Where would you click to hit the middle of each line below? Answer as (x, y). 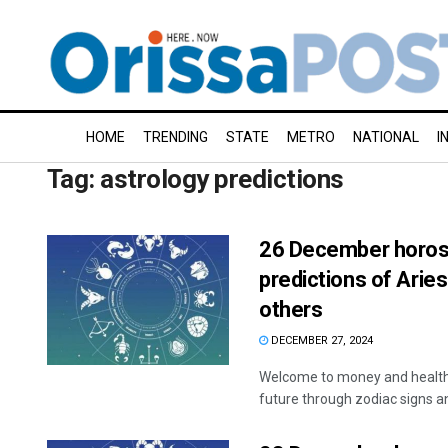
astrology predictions (222, 179)
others (291, 309)
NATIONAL (386, 137)
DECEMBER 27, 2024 (320, 340)
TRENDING (175, 137)
